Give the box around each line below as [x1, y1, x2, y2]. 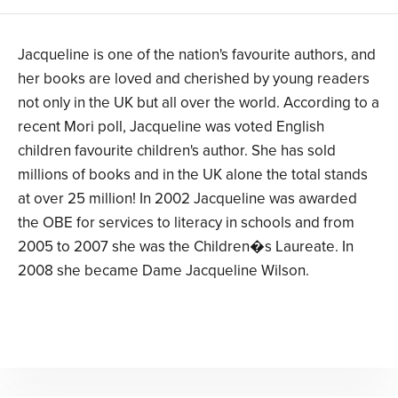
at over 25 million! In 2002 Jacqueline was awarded [18, 189, 357, 209]
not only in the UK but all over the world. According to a [18, 93, 379, 113]
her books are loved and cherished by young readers [18, 69, 370, 89]
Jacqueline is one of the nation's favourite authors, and [18, 45, 376, 65]
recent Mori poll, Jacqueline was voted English [18, 117, 324, 137]
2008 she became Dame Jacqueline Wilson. [18, 261, 309, 281]
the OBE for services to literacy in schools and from [18, 213, 354, 233]
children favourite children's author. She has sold [18, 141, 336, 161]
